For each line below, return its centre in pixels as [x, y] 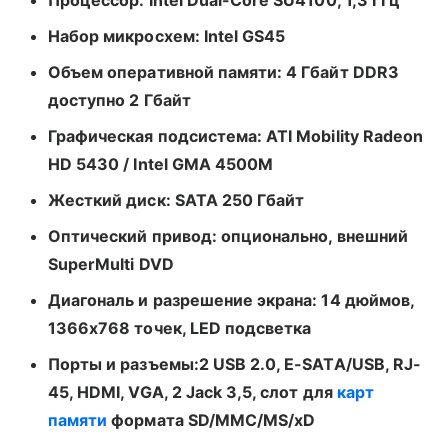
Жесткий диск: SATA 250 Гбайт [176, 199]
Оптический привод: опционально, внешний [228, 235]
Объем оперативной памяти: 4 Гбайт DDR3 [223, 71]
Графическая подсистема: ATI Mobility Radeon [236, 135]
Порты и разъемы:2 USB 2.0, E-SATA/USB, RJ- [235, 363]
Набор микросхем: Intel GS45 [167, 35]
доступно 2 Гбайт [119, 99]
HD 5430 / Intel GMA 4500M [161, 163]
